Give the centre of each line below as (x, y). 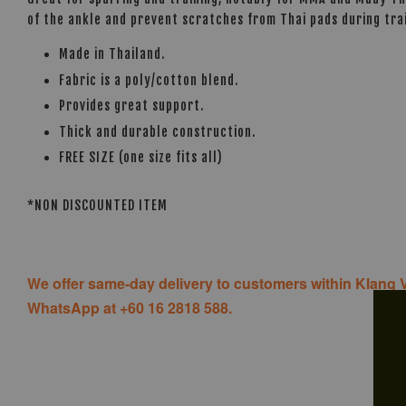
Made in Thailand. (112, 54)
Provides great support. (131, 106)
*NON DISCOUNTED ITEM (97, 206)
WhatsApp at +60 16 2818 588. (130, 307)
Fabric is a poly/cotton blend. (149, 80)
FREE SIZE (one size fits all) (141, 158)
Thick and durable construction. (157, 131)
